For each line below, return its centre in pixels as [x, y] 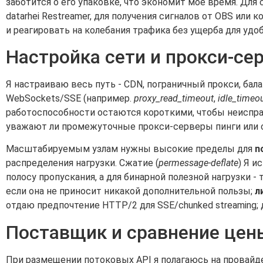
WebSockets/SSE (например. [70, 99]
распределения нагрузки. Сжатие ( [82, 163]
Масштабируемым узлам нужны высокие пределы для [130, 149]
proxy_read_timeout [174, 99]
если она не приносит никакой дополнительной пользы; [130, 191]
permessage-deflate [198, 163]
